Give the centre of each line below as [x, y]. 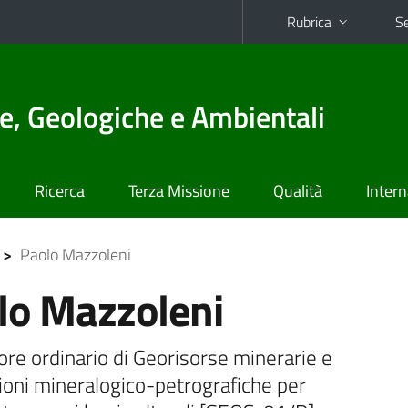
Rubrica [309, 22]
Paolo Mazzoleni [75, 255]
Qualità [298, 191]
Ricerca [60, 191]
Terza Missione [179, 191]
